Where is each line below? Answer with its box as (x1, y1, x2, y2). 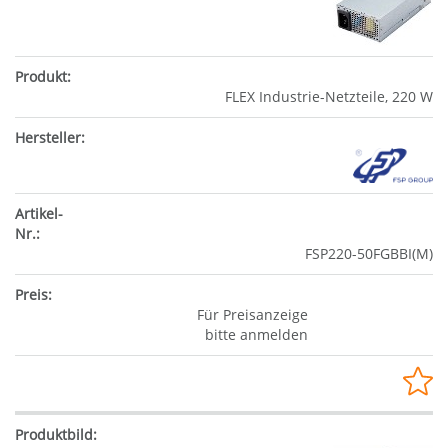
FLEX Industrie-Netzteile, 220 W (225, 87, 433, 107)
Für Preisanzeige (196, 304, 308, 324)
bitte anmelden (204, 324, 308, 344)
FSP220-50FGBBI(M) (305, 243, 433, 263)
